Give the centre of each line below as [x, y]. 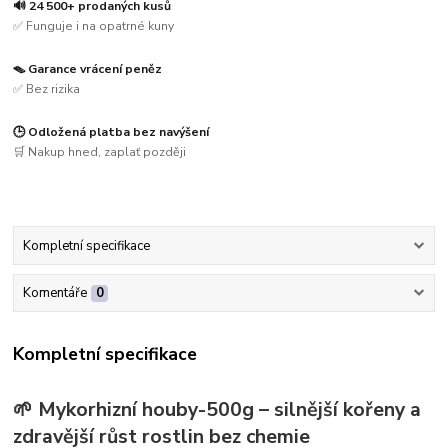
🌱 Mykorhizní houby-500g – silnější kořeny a [217, 410]
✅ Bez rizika [47, 88]
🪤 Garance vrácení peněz [88, 69]
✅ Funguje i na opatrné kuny [94, 26]
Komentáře [54, 293]
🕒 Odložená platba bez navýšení [111, 132]
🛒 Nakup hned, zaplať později [100, 151]
